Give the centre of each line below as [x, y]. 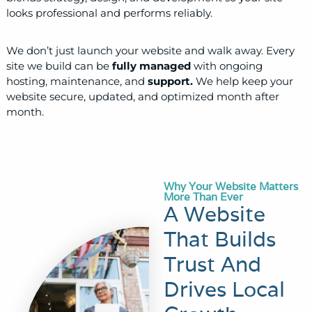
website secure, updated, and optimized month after [142, 97]
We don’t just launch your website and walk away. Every [150, 51]
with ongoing [226, 66]
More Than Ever [204, 197]
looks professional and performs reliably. [109, 13]
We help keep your [244, 81]
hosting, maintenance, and [77, 81]
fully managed [151, 66]
